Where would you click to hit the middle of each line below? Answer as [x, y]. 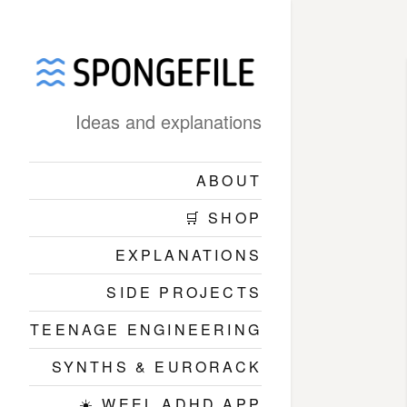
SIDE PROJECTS [184, 292]
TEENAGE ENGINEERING [146, 329]
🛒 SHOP [223, 217]
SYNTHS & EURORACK [156, 366]
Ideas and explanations [169, 121]
